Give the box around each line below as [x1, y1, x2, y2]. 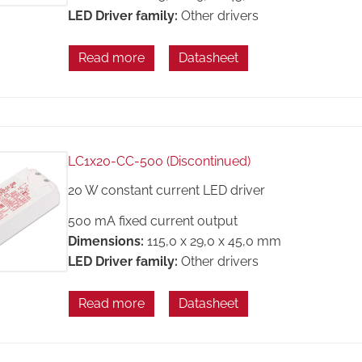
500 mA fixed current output [67, 213, 238, 229]
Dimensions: [67, 234, 144, 250]
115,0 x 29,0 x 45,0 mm [146, 234, 281, 250]
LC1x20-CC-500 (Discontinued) [67, 154, 250, 170]
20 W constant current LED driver [67, 182, 265, 198]
